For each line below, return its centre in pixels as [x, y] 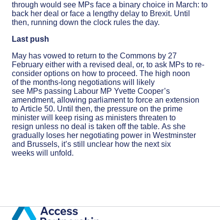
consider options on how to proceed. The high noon [101, 73]
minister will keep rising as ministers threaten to [94, 117]
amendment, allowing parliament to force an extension [106, 100]
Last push [30, 39]
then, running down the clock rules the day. [86, 22]
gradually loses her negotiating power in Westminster [104, 135]
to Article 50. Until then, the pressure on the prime [97, 109]
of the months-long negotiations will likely [83, 82]
